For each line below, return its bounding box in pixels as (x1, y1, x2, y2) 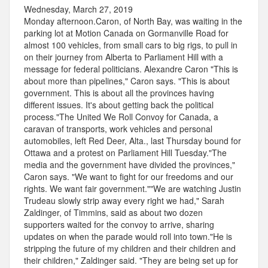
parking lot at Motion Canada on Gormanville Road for (24, 27, 229, 39)
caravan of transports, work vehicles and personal (24, 123, 212, 135)
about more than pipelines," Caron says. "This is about (24, 75, 230, 87)
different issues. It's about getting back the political (24, 99, 214, 111)
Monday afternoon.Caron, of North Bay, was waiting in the (24, 15, 242, 28)
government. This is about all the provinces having (24, 87, 214, 99)
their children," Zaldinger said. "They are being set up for (24, 254, 238, 267)
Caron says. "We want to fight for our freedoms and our (24, 170, 233, 183)
